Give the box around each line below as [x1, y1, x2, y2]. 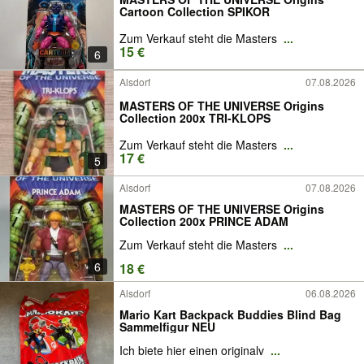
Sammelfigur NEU [119, 318, 215, 335]
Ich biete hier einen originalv [119, 342, 267, 359]
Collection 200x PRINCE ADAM [119, 212, 288, 229]
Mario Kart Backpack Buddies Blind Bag [119, 305, 341, 323]
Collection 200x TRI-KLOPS [119, 110, 271, 126]
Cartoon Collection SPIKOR [119, 3, 270, 19]
